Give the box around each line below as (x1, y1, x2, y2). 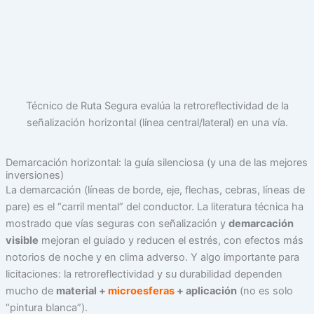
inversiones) (5, 168, 64, 182)
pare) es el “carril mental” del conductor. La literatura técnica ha (5, 200, 303, 213)
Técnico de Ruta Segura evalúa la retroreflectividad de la (25, 100, 289, 113)
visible (5, 233, 39, 247)
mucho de (5, 284, 56, 297)
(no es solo (236, 284, 293, 297)
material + (55, 284, 108, 297)
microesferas (107, 284, 175, 297)
